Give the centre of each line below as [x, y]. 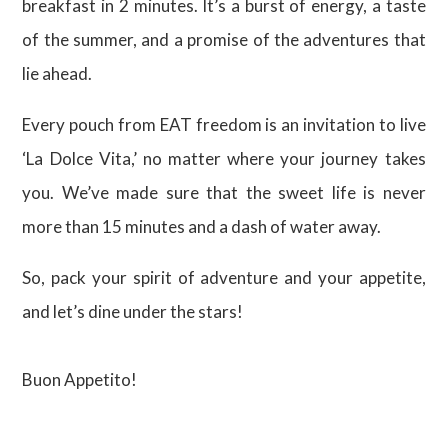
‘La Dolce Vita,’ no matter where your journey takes [224, 158]
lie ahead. [57, 73]
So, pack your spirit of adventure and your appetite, [224, 277]
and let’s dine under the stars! [134, 311]
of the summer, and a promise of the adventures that [224, 39]
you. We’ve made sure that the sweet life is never [224, 192]
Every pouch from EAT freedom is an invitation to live [224, 124]
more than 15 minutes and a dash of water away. [202, 226]
